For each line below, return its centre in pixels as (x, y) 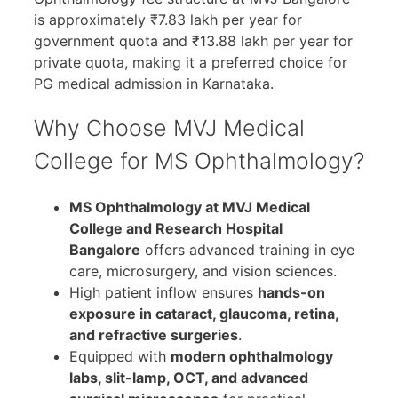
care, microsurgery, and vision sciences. (203, 271)
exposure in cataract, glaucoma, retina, (204, 314)
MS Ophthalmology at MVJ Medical (190, 207)
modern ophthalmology (252, 357)
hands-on (291, 293)
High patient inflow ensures (163, 293)
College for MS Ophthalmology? (199, 161)
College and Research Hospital (176, 229)
